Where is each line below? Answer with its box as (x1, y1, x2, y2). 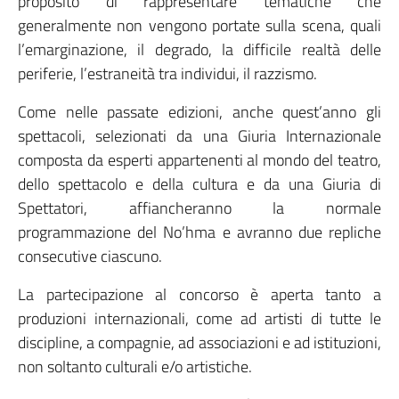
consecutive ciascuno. (18, 244, 162, 268)
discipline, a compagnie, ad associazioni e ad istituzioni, (18, 330, 381, 354)
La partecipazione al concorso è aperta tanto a (18, 282, 381, 306)
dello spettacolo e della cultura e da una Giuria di (18, 172, 381, 196)
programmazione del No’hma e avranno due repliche (18, 220, 381, 244)
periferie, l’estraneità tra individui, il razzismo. (18, 61, 317, 85)
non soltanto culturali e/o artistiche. (18, 354, 252, 379)
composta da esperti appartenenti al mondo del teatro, (18, 148, 381, 172)
